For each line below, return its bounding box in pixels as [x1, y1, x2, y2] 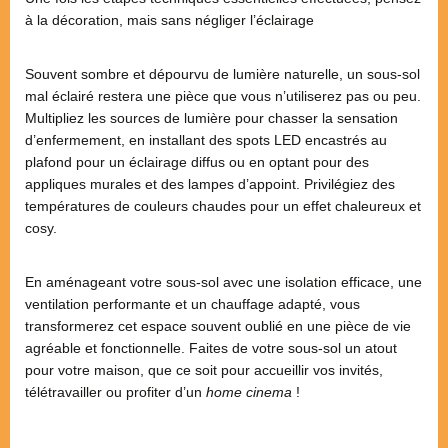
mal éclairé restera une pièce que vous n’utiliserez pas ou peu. [25, 87, 421, 104]
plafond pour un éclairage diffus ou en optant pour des [25, 153, 369, 170]
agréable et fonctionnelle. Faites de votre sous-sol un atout [25, 339, 397, 356]
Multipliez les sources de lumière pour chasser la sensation [25, 109, 398, 126]
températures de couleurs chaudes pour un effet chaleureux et [25, 197, 421, 214]
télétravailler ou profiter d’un [25, 383, 206, 400]
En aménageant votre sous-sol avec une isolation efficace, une [25, 273, 422, 290]
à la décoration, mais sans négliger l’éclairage [25, 11, 318, 28]
